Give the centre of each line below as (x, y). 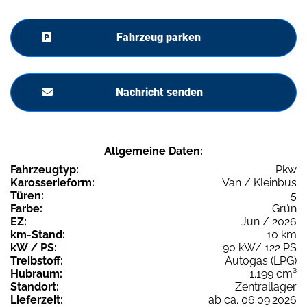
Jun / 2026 (269, 222)
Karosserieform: (52, 183)
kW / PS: (34, 248)
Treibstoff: (37, 261)
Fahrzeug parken (158, 38)
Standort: (35, 287)
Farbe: (26, 209)
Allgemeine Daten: (153, 151)
